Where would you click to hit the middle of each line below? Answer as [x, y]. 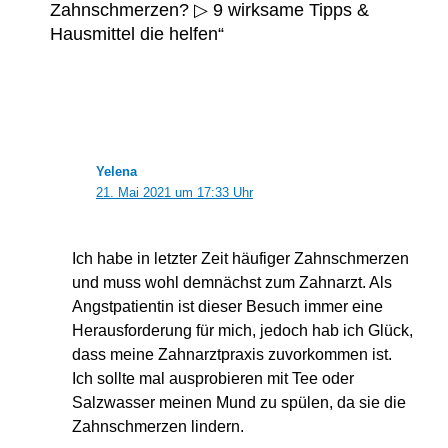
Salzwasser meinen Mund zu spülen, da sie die [238, 403]
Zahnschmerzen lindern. [157, 427]
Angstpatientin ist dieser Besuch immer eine [227, 307]
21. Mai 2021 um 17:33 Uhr [174, 192]
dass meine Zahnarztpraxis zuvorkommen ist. [231, 355]
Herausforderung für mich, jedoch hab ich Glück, [242, 331]
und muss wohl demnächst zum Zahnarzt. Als [231, 283]
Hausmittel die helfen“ [136, 33]
